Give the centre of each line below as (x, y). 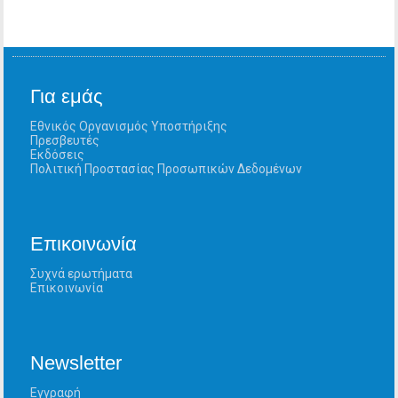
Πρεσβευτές (65, 141)
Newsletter (76, 363)
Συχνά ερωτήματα (82, 274)
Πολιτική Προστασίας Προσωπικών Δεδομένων (167, 169)
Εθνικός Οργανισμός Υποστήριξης (129, 127)
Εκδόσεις (58, 155)
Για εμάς (67, 97)
